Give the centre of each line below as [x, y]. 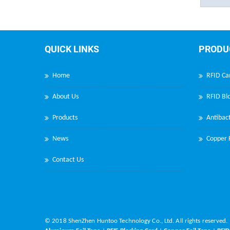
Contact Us [68, 160]
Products [65, 118]
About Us [65, 97]
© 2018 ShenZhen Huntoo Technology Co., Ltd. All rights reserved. [136, 221]
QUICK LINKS [72, 49]
